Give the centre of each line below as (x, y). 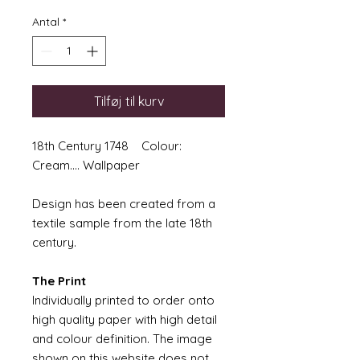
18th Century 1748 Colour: (107, 146)
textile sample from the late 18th (122, 223)
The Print (59, 281)
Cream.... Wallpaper (86, 165)
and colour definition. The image (122, 339)
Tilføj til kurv (129, 101)
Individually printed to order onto (123, 300)
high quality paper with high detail (125, 319)
